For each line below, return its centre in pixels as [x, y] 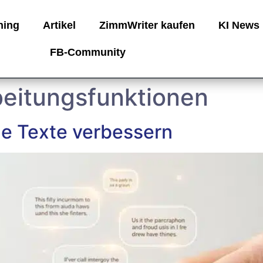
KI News [239, 25]
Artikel [59, 25]
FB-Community [88, 52]
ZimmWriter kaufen [147, 25]
